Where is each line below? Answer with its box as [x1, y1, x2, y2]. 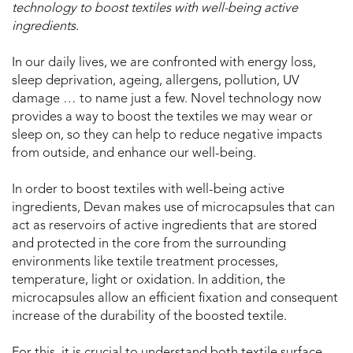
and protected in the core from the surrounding [12, 238, 286, 251]
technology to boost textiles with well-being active [12, 2, 298, 16]
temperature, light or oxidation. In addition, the [12, 274, 285, 288]
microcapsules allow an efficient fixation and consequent [12, 292, 338, 306]
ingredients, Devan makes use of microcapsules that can [12, 202, 335, 215]
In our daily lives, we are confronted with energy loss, [12, 57, 316, 70]
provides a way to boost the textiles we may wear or [12, 111, 313, 124]
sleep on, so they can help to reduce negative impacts [12, 129, 322, 143]
